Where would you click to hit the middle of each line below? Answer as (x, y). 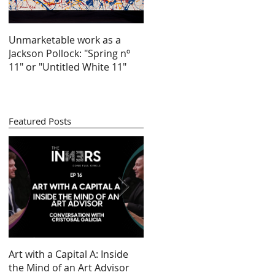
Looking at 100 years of (197, 254)
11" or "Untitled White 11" (68, 67)
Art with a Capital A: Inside (68, 254)
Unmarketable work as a (65, 40)
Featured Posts (40, 121)
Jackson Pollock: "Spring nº (69, 53)
